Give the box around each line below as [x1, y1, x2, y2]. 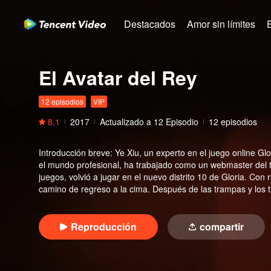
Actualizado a [100, 116, 151, 128]
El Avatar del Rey [39, 64, 197, 91]
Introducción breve [39, 146, 110, 158]
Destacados [124, 17, 175, 31]
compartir [200, 220, 244, 233]
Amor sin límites [187, 17, 255, 31]
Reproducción [71, 220, 137, 233]
